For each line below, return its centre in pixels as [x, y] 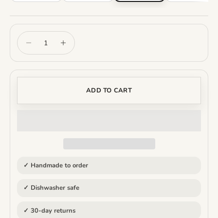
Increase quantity [77, 36]
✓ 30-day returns [49, 210]
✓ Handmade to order [55, 166]
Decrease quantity [44, 36]
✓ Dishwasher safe [51, 188]
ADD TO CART [109, 90]
